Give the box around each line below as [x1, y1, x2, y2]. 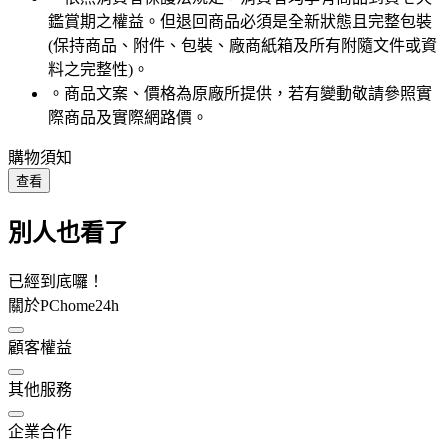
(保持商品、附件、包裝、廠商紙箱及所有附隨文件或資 [48, 37, 437, 55]
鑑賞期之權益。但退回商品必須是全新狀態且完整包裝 [48, 13, 432, 31]
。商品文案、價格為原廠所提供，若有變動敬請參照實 [48, 85, 432, 103]
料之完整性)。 [48, 61, 149, 79]
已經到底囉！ [8, 272, 104, 290]
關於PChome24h [8, 296, 119, 314]
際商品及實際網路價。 [48, 109, 208, 127]
